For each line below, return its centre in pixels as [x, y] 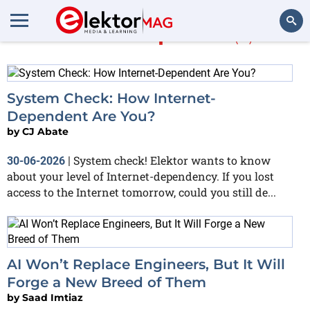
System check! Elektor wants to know [172, 160]
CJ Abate [45, 131]
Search [281, 58]
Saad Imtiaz [53, 297]
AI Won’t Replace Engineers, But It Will [146, 264]
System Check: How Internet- [111, 98]
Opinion [184, 34]
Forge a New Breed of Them [107, 282]
